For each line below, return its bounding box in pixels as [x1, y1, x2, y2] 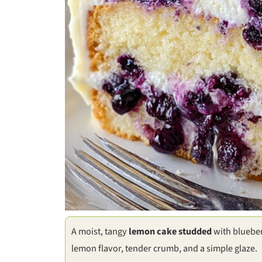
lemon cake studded [129, 225, 212, 238]
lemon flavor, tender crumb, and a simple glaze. [71, 242, 257, 255]
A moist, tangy [71, 225, 129, 238]
